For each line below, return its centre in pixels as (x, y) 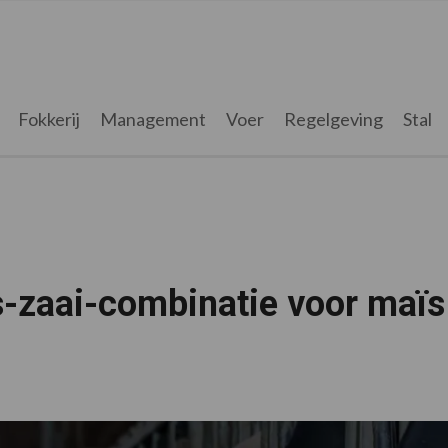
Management (152, 119)
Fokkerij (48, 119)
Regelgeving (333, 119)
